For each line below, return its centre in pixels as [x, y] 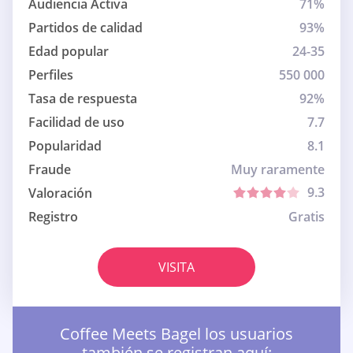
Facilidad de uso [76, 123]
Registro [53, 217]
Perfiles [51, 75]
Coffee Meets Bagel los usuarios [176, 334]
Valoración [60, 193]
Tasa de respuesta [83, 99]
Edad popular [69, 52]
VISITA [176, 268]
